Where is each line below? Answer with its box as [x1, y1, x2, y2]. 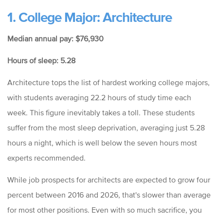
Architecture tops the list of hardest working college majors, [7, 78, 210, 87]
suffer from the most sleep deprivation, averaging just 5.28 [7, 123, 205, 132]
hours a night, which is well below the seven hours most [7, 138, 197, 147]
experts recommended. [7, 153, 86, 163]
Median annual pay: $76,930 [7, 34, 104, 43]
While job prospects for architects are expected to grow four [7, 175, 210, 184]
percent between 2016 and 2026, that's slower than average [7, 190, 211, 200]
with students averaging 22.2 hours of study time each [7, 93, 191, 102]
